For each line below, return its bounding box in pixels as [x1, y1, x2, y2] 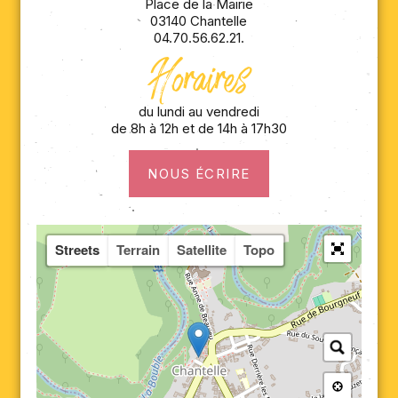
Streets [55, 240, 100, 260]
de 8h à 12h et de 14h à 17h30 [110, 119, 287, 137]
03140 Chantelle [150, 12, 248, 29]
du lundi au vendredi [138, 102, 259, 120]
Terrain [116, 240, 161, 260]
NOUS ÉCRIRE [147, 164, 251, 182]
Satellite [177, 240, 227, 260]
